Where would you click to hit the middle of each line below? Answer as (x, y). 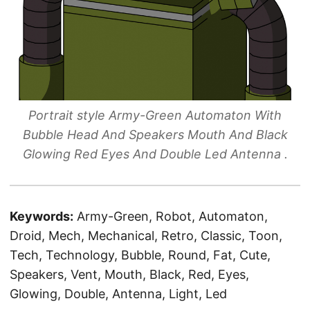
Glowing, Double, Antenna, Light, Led (118, 293)
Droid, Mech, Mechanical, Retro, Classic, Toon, (146, 235)
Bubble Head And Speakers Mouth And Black (155, 134)
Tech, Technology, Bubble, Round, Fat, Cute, (140, 255)
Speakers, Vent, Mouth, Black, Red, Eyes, (129, 274)
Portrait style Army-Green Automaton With (155, 115)
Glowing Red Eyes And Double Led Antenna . (155, 154)
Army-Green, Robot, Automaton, (172, 216)
